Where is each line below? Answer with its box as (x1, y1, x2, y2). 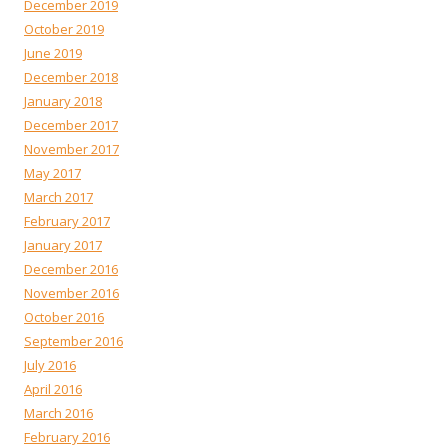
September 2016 (24, 332, 123, 350)
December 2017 (24, 116, 118, 134)
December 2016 (24, 260, 118, 278)
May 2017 (24, 164, 81, 182)
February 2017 (24, 212, 110, 230)
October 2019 (24, 20, 104, 38)
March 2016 (24, 404, 93, 422)
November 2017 (24, 140, 119, 158)
